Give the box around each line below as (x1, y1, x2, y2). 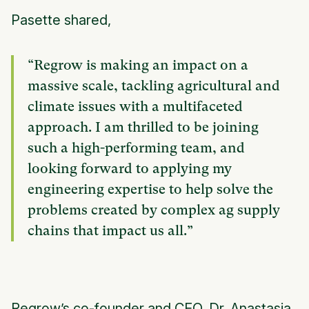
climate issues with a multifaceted (28, 99, 243, 115)
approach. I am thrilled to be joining (28, 119, 259, 136)
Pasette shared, (11, 12, 111, 29)
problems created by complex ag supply (28, 202, 280, 219)
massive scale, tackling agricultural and (28, 78, 280, 94)
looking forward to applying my (28, 161, 232, 177)
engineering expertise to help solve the (28, 181, 273, 198)
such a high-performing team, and (28, 140, 245, 157)
